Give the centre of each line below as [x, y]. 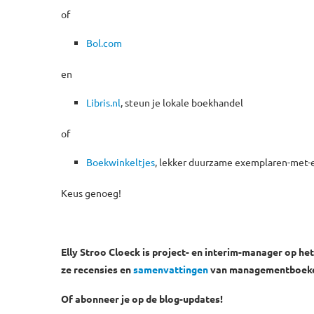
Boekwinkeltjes [121, 162]
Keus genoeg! [91, 192]
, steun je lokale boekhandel [182, 102]
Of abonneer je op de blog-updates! [142, 298]
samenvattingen [171, 269]
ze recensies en [97, 269]
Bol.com [104, 42]
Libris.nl [103, 102]
